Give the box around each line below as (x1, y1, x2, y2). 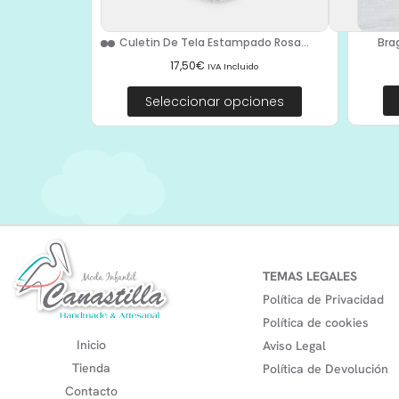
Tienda (72, 360, 110, 377)
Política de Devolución (263, 360, 388, 377)
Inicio (77, 337, 106, 354)
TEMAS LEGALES (263, 267, 357, 284)
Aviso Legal (263, 337, 326, 354)
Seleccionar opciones (144, 92, 284, 110)
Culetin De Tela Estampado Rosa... (119, 35, 310, 51)
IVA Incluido (208, 60, 259, 72)
